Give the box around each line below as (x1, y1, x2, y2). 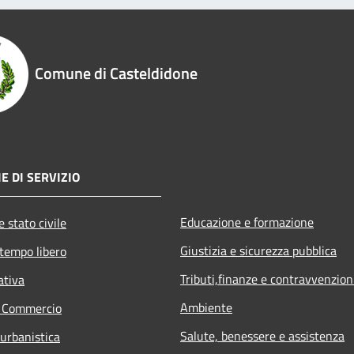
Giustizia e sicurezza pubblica (180, 240, 337, 260)
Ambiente (180, 297, 232, 317)
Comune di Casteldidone (35, 60, 198, 85)
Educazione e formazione (180, 212, 314, 232)
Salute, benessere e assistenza (180, 326, 345, 345)
